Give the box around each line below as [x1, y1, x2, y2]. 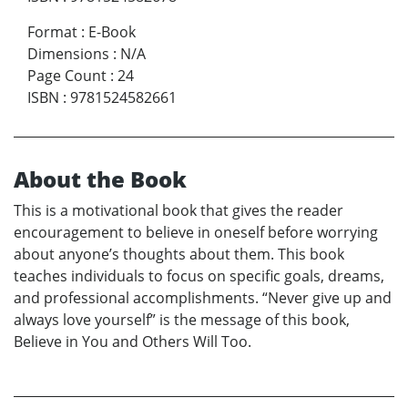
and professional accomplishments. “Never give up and [14, 287, 392, 308]
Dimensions [27, 43, 109, 64]
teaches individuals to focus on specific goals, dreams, [14, 265, 384, 286]
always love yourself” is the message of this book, [14, 309, 350, 330]
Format [27, 21, 77, 42]
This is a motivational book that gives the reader [14, 199, 343, 220]
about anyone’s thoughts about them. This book [14, 243, 344, 264]
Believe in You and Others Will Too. [14, 331, 251, 352]
